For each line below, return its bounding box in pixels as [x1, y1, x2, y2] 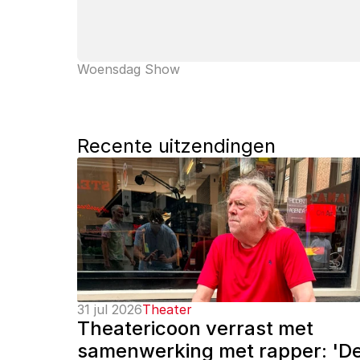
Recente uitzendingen [77, 134, 276, 157]
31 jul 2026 [77, 301, 142, 317]
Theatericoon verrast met [77, 317, 313, 340]
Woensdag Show [77, 61, 180, 77]
